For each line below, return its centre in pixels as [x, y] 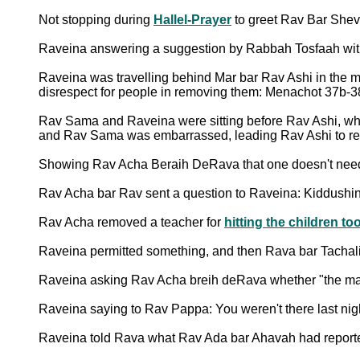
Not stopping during [96, 19]
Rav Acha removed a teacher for [131, 222]
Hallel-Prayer [192, 19]
